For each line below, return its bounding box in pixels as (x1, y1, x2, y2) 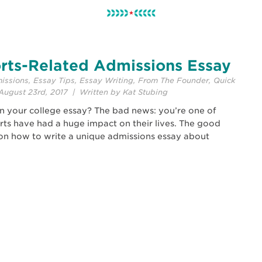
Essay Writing (80, 75, 133, 85)
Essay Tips (33, 75, 75, 85)
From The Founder (138, 75, 209, 85)
